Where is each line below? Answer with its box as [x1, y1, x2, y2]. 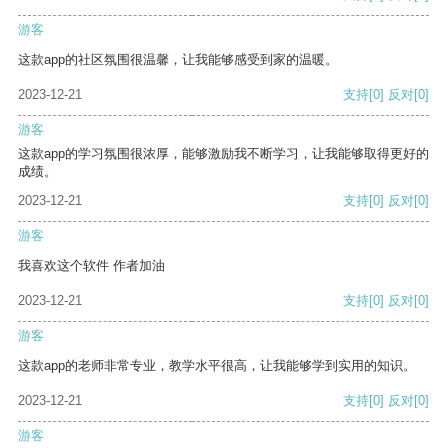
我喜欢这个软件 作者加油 [18, 258, 165, 274]
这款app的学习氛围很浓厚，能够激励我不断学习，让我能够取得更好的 [18, 146, 429, 162]
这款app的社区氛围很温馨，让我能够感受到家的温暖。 [18, 52, 338, 68]
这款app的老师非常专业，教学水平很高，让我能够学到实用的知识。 [18, 358, 416, 374]
